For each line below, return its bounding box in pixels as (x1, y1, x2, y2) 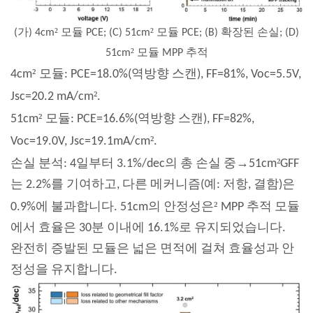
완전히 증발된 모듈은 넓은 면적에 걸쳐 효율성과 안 (10, 242, 294, 256)
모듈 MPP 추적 (136, 48, 208, 59)
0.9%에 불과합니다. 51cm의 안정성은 (10, 201, 214, 214)
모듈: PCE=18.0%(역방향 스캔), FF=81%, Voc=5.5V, (39, 68, 301, 82)
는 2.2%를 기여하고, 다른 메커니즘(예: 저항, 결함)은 (10, 178, 295, 192)
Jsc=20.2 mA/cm (10, 90, 94, 104)
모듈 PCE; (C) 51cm (61, 27, 150, 39)
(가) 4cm (14, 27, 54, 39)
